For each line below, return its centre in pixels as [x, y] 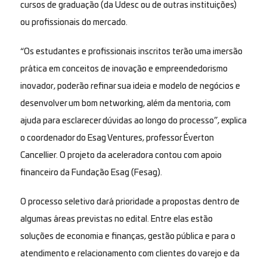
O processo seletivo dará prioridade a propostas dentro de [130, 202]
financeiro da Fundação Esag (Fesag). [91, 173]
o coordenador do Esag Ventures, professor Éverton [117, 138]
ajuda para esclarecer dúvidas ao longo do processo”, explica [133, 121]
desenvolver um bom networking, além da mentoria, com [125, 103]
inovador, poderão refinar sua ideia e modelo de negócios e [130, 86]
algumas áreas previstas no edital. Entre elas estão [116, 219]
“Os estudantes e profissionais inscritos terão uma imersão [131, 52]
